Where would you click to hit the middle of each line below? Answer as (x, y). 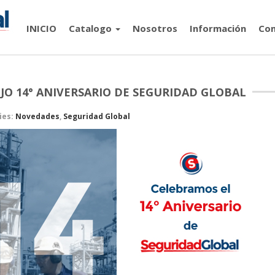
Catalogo (91, 28)
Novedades (37, 116)
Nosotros (155, 28)
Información (218, 28)
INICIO (41, 28)
